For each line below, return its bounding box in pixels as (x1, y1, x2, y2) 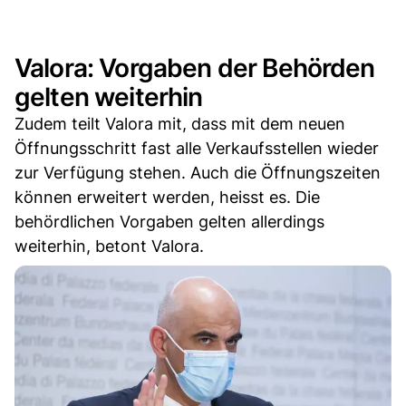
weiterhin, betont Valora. (14, 236, 204, 256)
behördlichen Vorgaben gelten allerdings (14, 211, 324, 231)
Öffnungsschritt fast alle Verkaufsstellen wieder (14, 138, 379, 158)
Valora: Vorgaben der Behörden (14, 52, 375, 83)
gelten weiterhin (14, 81, 203, 112)
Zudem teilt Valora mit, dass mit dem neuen (14, 113, 345, 133)
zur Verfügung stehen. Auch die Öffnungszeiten (14, 162, 381, 182)
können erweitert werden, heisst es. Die (14, 187, 320, 207)
